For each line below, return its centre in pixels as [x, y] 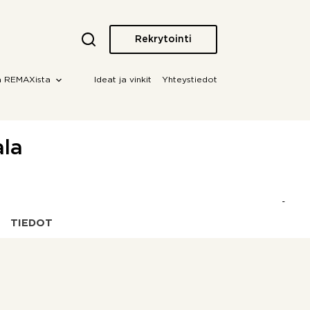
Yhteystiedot [189, 80]
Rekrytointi [163, 39]
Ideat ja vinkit [122, 80]
